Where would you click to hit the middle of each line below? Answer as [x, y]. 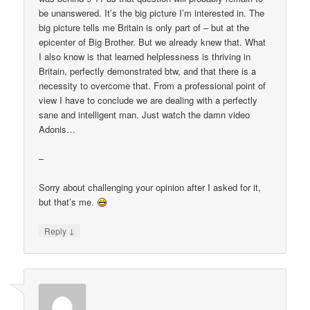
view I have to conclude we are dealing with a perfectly [148, 100]
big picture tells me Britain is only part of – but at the [144, 28]
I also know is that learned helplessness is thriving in [145, 57]
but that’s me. [68, 202]
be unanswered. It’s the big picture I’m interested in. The [152, 13]
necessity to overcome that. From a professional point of [153, 86]
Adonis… [60, 129]
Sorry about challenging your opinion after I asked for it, [150, 188]
